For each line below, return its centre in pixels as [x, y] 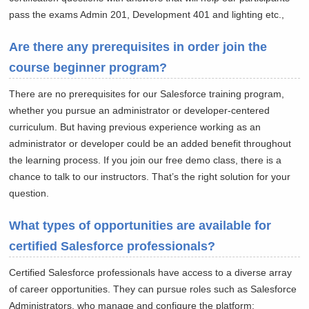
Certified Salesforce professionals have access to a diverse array [151, 273]
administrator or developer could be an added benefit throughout [150, 144]
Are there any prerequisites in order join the [138, 47]
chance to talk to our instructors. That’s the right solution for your [150, 177]
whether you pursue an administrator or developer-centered [140, 111]
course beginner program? [88, 68]
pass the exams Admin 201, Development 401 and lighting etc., [147, 15]
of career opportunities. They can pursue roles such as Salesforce [153, 289]
